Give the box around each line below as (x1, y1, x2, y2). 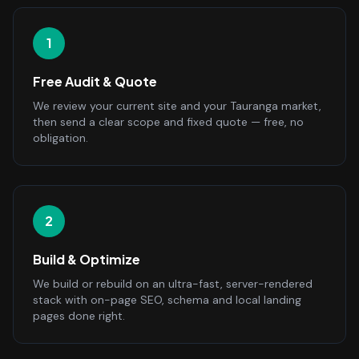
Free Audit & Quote (33, 73, 157, 90)
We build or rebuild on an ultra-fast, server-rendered (33, 276, 313, 291)
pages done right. (33, 309, 125, 323)
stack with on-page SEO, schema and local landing (33, 292, 301, 307)
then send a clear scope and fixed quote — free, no (33, 115, 304, 129)
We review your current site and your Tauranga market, (33, 99, 321, 113)
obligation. (33, 131, 88, 145)
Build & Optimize (33, 251, 140, 268)
